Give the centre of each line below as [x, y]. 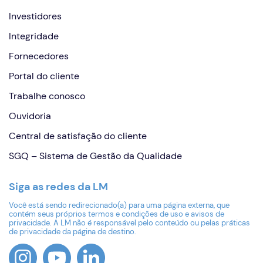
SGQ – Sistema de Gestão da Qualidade [95, 156]
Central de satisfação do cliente [78, 136]
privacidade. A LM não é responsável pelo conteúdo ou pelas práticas [129, 223]
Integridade [34, 36]
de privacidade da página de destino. [73, 232]
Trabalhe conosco [47, 96]
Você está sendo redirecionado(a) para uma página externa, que [119, 205]
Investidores [35, 16]
